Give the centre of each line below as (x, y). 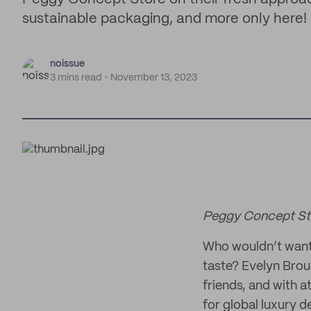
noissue (67, 64)
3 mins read (76, 78)
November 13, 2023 (154, 78)
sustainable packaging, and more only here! (165, 19)
